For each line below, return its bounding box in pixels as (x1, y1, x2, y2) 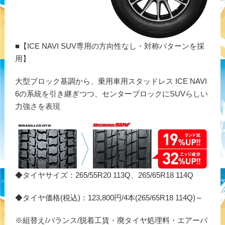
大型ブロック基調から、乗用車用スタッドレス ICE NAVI (15, 77, 207, 86)
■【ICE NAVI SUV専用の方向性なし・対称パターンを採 (15, 42, 204, 51)
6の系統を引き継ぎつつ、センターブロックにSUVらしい (15, 89, 208, 98)
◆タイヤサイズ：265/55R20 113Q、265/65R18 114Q (15, 171, 193, 180)
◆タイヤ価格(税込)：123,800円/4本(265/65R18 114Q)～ (15, 193, 203, 202)
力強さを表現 (15, 102, 60, 111)
